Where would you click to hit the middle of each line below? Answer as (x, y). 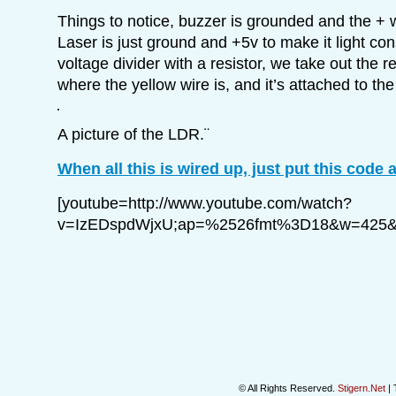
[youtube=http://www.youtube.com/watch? (205, 203)
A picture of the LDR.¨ (133, 134)
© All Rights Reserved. (288, 388)
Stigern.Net (362, 388)
